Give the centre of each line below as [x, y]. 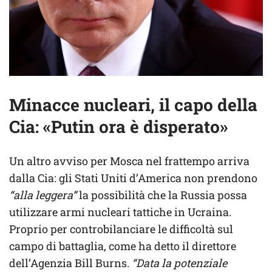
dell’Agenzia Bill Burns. [70, 263]
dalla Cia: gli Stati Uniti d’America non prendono [133, 178]
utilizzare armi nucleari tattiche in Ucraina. [120, 212]
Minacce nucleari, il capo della [133, 104]
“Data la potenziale [179, 263]
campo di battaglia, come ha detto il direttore [123, 246]
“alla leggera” [43, 195]
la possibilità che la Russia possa [162, 195]
